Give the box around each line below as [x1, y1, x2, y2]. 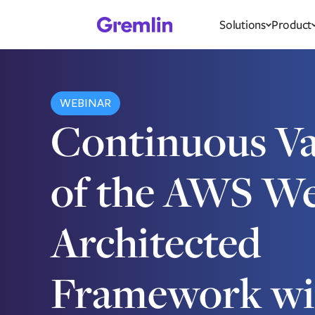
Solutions [219, 15, 266, 33]
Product [271, 15, 311, 33]
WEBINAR [59, 96, 111, 110]
